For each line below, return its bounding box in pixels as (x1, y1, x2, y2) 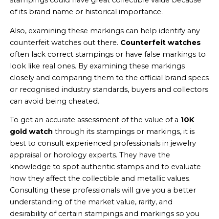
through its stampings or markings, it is (53, 127, 195, 136)
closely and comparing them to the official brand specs (10, 73, 209, 82)
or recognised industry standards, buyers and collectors (10, 85, 208, 94)
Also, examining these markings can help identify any (10, 26, 200, 35)
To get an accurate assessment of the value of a (10, 115, 180, 125)
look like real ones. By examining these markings (10, 61, 185, 70)
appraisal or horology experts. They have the (10, 151, 170, 160)
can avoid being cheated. (10, 96, 99, 106)
